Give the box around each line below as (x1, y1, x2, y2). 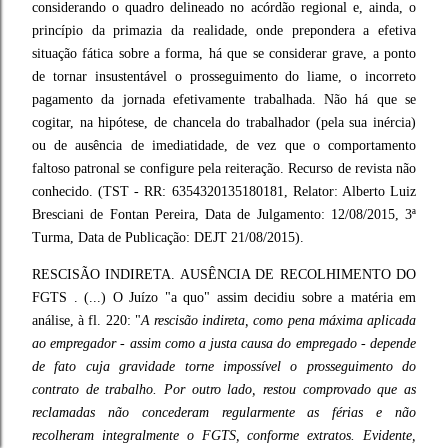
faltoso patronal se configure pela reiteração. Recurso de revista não (32, 161, 416, 176)
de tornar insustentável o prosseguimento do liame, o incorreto (32, 69, 416, 84)
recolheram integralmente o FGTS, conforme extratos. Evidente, (32, 428, 416, 443)
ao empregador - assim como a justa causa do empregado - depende (32, 336, 416, 351)
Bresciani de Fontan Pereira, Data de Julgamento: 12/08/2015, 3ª (32, 207, 416, 222)
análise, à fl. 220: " (32, 313, 141, 328)
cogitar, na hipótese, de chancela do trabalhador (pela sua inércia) (32, 115, 416, 130)
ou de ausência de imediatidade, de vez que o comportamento (32, 138, 416, 153)
